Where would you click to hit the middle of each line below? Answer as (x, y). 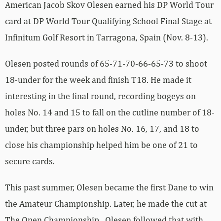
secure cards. (30, 161)
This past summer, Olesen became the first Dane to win (109, 187)
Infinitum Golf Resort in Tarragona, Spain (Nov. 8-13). (107, 37)
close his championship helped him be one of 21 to (101, 145)
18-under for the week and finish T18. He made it (98, 80)
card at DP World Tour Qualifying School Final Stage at (108, 21)
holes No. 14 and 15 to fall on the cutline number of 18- (110, 112)
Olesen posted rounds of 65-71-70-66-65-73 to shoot (106, 64)
